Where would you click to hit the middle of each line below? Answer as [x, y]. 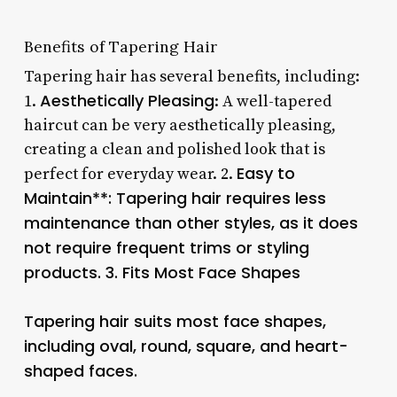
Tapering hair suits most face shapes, [175, 321]
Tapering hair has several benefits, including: [191, 76]
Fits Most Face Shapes [211, 272]
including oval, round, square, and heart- [186, 346]
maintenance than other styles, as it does [191, 222]
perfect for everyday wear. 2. [130, 174]
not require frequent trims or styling [166, 247]
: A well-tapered [272, 101]
